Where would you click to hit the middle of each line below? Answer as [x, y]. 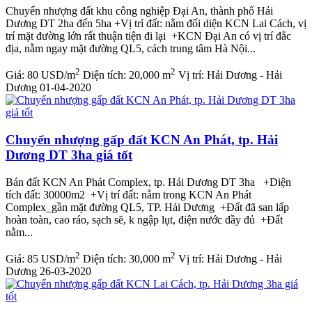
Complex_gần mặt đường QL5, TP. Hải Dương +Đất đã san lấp [147, 207]
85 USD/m [51, 259]
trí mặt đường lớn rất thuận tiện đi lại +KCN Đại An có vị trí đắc [148, 36]
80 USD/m [51, 75]
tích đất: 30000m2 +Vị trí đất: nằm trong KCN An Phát [128, 194]
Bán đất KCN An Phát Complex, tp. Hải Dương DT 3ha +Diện [148, 182]
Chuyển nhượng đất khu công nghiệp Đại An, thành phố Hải [139, 10]
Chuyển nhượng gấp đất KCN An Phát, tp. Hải [142, 140]
